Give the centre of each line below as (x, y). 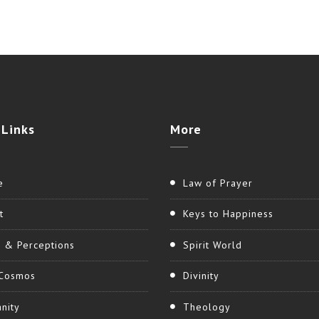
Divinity (201, 276)
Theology (207, 307)
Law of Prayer (218, 183)
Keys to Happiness (228, 214)
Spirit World (213, 245)
